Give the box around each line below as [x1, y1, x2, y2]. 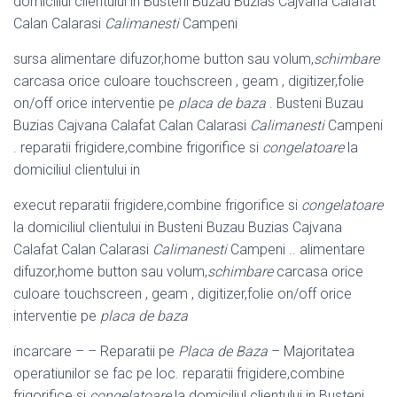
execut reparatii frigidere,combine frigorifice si [13, 197, 301, 214]
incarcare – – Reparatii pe [13, 343, 178, 361]
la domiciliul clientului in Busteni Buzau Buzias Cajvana [13, 219, 342, 237]
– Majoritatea [268, 343, 354, 361]
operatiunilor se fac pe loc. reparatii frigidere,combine [13, 365, 345, 383]
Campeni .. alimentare [227, 241, 365, 259]
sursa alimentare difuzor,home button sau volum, [13, 51, 314, 68]
